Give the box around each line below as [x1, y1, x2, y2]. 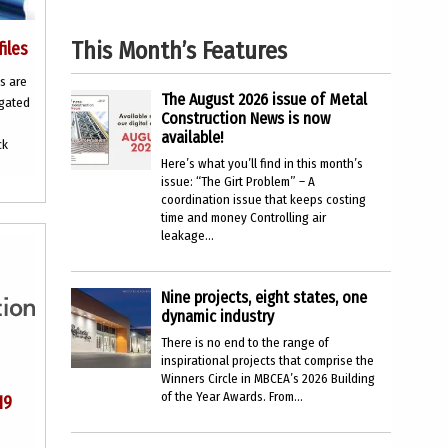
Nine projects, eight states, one [161, 288, 367, 307]
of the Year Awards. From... [161, 389, 303, 404]
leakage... [161, 228, 214, 243]
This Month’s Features [71, 37, 287, 65]
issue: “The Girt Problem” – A [161, 174, 315, 189]
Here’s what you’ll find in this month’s [161, 156, 363, 171]
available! [161, 128, 223, 147]
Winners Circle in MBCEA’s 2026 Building [161, 371, 375, 386]
